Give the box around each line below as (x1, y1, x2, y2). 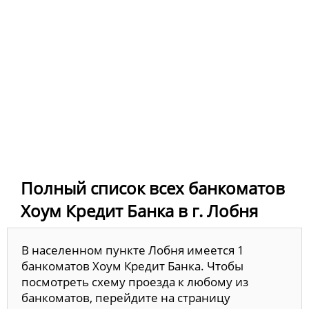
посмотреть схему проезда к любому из (21, 274, 248, 290)
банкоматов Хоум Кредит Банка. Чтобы (21, 258, 243, 275)
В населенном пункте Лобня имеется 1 (21, 242, 244, 259)
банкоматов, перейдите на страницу (21, 290, 230, 306)
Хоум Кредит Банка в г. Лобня (21, 199, 258, 223)
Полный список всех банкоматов (21, 177, 285, 200)
